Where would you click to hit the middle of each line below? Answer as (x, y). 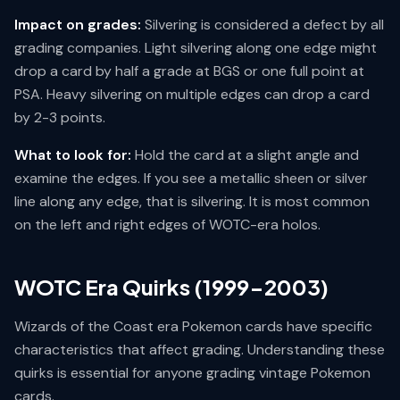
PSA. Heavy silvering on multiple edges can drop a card (192, 94)
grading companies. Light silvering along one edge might (196, 48)
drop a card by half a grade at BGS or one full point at (189, 71)
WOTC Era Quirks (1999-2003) (171, 287)
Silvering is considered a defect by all (262, 25)
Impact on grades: (78, 25)
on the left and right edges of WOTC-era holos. (167, 225)
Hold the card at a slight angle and (245, 155)
